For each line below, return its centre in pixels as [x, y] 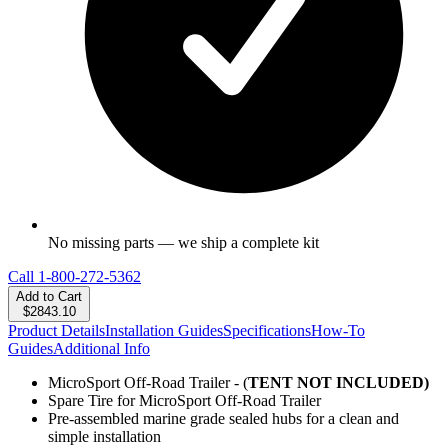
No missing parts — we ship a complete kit [183, 243]
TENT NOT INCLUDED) [338, 383]
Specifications [267, 331]
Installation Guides [164, 331]
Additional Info [101, 349]
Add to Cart [49, 297]
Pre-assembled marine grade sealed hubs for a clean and [223, 419]
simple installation [104, 437]
